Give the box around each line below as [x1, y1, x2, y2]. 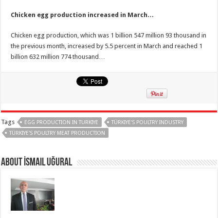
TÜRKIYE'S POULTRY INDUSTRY [111, 119, 184, 126]
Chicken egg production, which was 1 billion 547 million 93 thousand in [11, 31, 207, 39]
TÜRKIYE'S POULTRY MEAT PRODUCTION [9, 129, 106, 136]
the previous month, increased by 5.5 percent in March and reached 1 [11, 42, 203, 50]
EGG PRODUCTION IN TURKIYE [24, 119, 99, 126]
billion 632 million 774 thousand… [11, 53, 106, 60]
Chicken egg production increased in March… [11, 11, 154, 18]
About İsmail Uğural [1, 157, 73, 168]
